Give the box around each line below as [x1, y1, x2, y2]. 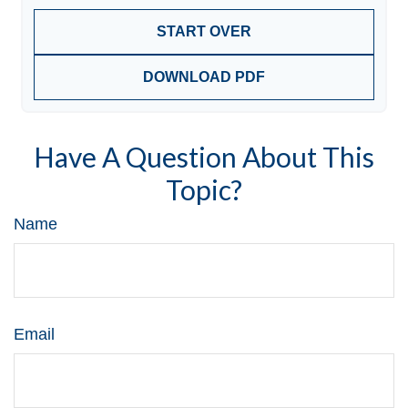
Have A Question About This [34, 139, 374, 173]
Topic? [166, 172, 242, 206]
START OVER [157, 23, 251, 39]
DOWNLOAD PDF [143, 68, 265, 85]
